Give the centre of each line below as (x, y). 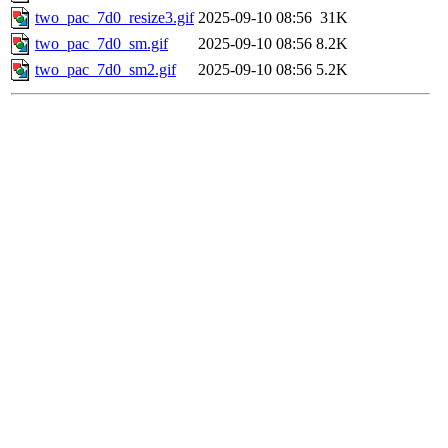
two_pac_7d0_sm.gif (101, 44)
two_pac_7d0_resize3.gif (114, 18)
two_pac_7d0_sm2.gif (105, 70)
